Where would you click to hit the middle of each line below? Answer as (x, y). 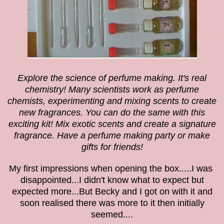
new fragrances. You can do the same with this (112, 112)
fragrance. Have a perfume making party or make (112, 135)
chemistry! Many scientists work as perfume (112, 89)
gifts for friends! (112, 147)
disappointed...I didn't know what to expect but (112, 180)
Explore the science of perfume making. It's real (112, 78)
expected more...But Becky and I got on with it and (112, 191)
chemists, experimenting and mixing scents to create (112, 101)
